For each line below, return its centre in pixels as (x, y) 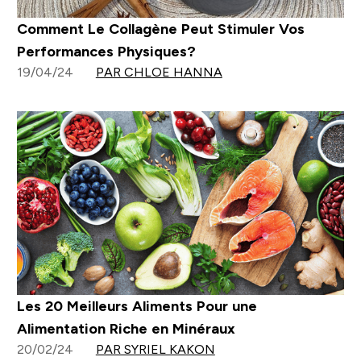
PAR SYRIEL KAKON (155, 349)
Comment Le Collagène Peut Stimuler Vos (160, 29)
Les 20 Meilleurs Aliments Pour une (137, 306)
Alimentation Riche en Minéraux (126, 329)
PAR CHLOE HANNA (159, 72)
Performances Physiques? (106, 51)
